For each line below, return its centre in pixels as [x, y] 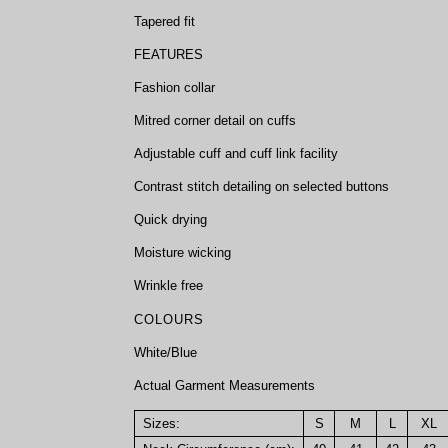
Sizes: [161, 423]
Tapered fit [164, 21]
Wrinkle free [168, 285]
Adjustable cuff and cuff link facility [236, 153]
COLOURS [169, 319]
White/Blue [165, 352]
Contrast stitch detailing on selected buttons [261, 186]
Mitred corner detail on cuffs [215, 120]
